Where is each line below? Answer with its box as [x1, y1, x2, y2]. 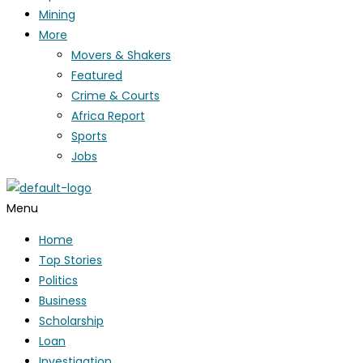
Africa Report [71, 108, 145, 124]
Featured [71, 67, 122, 83]
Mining [39, 6, 75, 23]
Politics [39, 272, 78, 288]
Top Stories [39, 252, 102, 268]
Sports [71, 128, 107, 144]
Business [39, 293, 87, 309]
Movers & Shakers [71, 47, 171, 63]
